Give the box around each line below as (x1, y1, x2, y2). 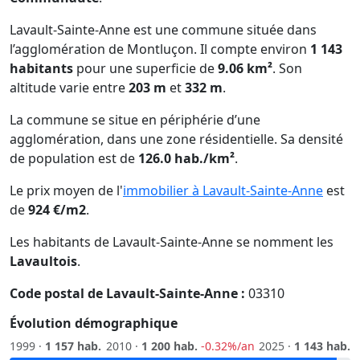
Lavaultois (10, 252, 77, 271)
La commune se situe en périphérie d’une (10, 111, 260, 129)
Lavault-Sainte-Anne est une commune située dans (10, 21, 317, 39)
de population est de (10, 149, 138, 168)
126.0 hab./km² (138, 149, 235, 168)
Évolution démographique (10, 314, 178, 333)
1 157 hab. (45, 338, 101, 354)
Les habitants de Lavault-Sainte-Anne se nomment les (10, 233, 333, 252)
